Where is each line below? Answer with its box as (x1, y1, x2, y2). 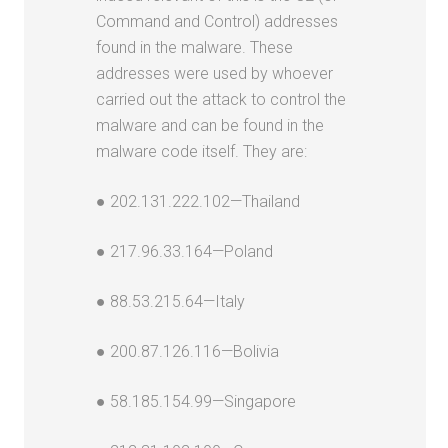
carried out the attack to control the (96, 89, 347, 109)
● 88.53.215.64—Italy (96, 291, 246, 311)
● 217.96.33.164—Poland (96, 241, 274, 261)
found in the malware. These (96, 37, 294, 57)
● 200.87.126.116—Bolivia (96, 341, 280, 361)
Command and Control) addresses (96, 11, 339, 31)
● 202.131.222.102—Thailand (96, 191, 301, 211)
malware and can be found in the (96, 115, 325, 135)
